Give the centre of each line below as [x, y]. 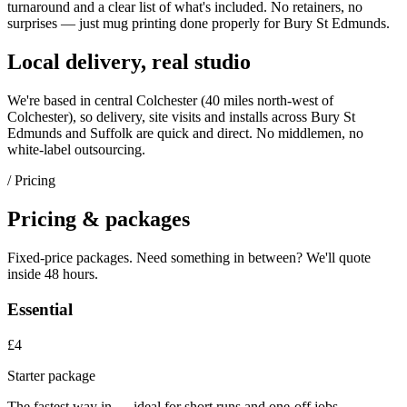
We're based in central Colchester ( [106, 101]
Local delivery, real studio [129, 62]
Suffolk [111, 134]
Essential [40, 309]
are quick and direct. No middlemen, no [248, 134]
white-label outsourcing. [76, 150]
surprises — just [55, 24]
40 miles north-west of [269, 101]
